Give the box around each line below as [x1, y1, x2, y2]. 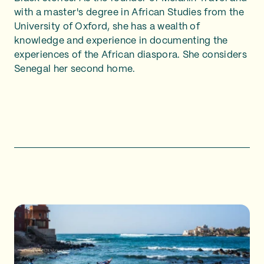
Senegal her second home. [14, 65, 136, 74]
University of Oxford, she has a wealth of [14, 22, 200, 31]
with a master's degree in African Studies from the [14, 8, 245, 17]
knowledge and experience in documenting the [14, 37, 228, 45]
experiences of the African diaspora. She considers [14, 51, 247, 60]
